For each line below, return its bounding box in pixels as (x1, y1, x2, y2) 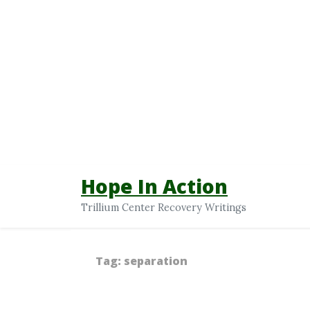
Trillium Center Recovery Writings (81, 201, 246, 214)
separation (124, 253, 188, 269)
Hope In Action (81, 172, 228, 199)
